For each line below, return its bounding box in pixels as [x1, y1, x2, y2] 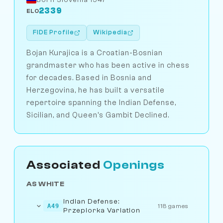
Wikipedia [93, 29, 127, 36]
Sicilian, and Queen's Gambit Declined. [26, 110, 169, 119]
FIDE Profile [33, 29, 74, 36]
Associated [26, 158, 103, 172]
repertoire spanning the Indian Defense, [26, 98, 176, 107]
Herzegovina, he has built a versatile [26, 85, 165, 95]
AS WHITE [26, 180, 65, 188]
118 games [158, 202, 189, 210]
